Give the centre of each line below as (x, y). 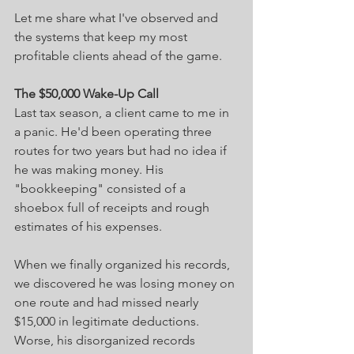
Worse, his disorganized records (106, 340)
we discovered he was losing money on (126, 283)
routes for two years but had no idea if (122, 150)
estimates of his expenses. (88, 226)
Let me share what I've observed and (118, 17)
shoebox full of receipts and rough (113, 207)
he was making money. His (90, 169)
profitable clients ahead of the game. (118, 55)
